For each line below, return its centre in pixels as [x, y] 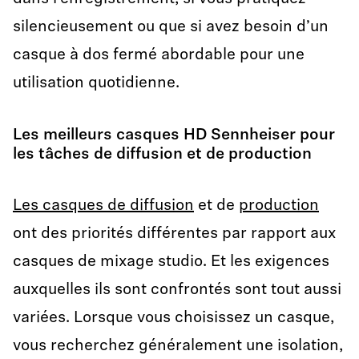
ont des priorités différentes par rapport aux [174, 234]
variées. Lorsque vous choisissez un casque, [173, 318]
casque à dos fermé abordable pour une [159, 55]
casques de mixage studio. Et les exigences [171, 262]
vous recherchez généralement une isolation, [178, 346]
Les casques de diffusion [103, 206]
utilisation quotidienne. [96, 83]
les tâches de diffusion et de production [162, 155]
